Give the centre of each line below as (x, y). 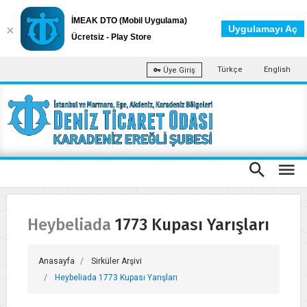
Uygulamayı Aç (263, 29)
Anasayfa (57, 261)
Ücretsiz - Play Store (111, 37)
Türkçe (230, 70)
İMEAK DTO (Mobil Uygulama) (129, 21)
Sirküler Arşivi (116, 261)
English (277, 70)
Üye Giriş (178, 70)
